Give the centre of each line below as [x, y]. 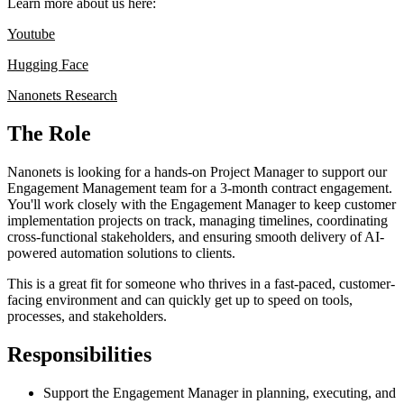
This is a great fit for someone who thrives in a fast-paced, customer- [201, 283]
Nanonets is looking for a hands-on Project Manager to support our [197, 171]
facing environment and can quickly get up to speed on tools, [180, 299]
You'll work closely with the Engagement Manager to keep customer [202, 204]
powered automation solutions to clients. [121, 252]
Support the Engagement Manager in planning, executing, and [220, 392]
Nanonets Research [62, 95]
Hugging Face [48, 64]
